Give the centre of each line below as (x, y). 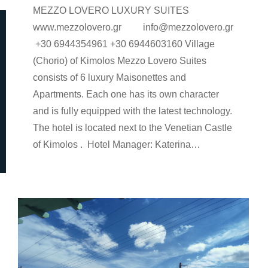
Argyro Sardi (107, 167)
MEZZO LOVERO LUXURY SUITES (111, 11)
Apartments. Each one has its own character (126, 95)
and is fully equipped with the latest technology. (133, 111)
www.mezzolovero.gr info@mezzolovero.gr (133, 28)
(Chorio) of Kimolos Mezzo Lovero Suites (121, 61)
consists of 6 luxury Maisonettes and (109, 78)
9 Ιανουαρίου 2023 (170, 167)
